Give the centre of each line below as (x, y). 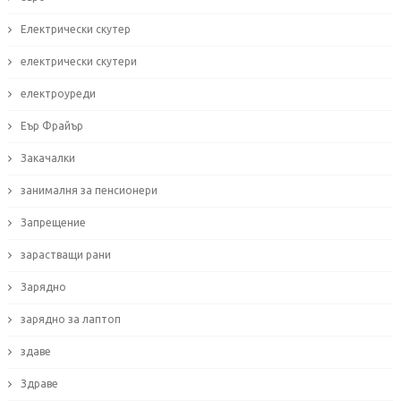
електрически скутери (78, 62)
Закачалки (47, 158)
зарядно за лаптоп (70, 320)
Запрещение (53, 223)
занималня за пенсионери (89, 191)
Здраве (39, 384)
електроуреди (58, 94)
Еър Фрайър (51, 126)
